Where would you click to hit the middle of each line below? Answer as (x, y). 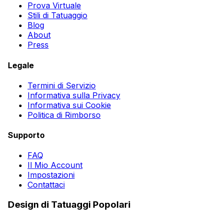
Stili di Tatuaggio (57, 15)
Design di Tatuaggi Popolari (69, 205)
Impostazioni (51, 175)
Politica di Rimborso (64, 115)
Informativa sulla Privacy (74, 95)
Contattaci (46, 185)
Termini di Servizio (62, 85)
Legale (21, 65)
